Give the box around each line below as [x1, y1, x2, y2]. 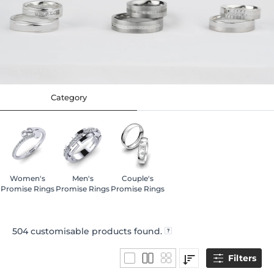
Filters [228, 253, 256, 264]
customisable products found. [28, 226, 165, 237]
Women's [10, 174, 45, 183]
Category [50, 92, 87, 103]
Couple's [122, 174, 154, 183]
